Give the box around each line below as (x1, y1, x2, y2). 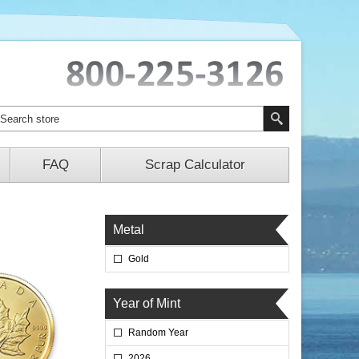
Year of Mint (113, 296, 180, 310)
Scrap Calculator (145, 157, 245, 172)
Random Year (128, 327, 188, 338)
